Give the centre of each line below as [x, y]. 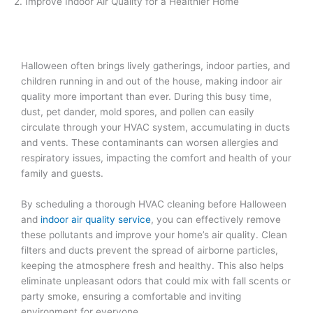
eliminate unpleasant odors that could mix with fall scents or [156, 281]
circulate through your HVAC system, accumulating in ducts [155, 127]
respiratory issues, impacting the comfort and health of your [156, 158]
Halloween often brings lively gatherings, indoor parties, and [155, 65]
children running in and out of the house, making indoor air [152, 81]
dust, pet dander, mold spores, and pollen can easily [138, 111]
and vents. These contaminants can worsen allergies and [150, 142]
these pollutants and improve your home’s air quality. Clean [154, 234]
